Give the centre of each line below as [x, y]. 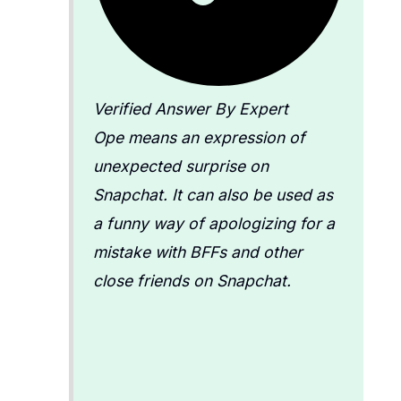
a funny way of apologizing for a [213, 223]
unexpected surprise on [180, 166]
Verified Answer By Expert [190, 108]
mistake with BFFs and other [197, 252]
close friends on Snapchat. [192, 280]
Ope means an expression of [199, 137]
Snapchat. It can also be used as [213, 194]
